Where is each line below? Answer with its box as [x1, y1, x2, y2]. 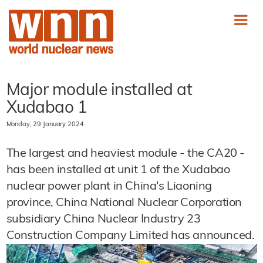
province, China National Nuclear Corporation [6, 197, 242, 209]
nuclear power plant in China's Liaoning [6, 181, 212, 193]
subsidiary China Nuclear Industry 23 [6, 214, 201, 225]
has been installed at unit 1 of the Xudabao [6, 164, 230, 176]
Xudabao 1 [6, 100, 87, 117]
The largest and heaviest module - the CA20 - [6, 148, 245, 160]
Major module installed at [6, 83, 193, 99]
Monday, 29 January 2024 [6, 122, 84, 128]
